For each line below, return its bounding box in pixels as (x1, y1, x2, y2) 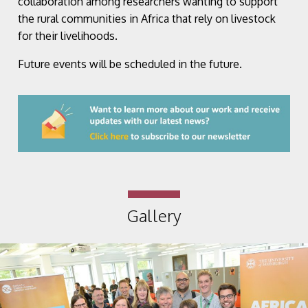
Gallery (126, 205, 181, 227)
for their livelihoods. (18, 28, 118, 43)
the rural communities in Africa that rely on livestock (18, 11, 276, 25)
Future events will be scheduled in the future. (18, 56, 242, 71)
